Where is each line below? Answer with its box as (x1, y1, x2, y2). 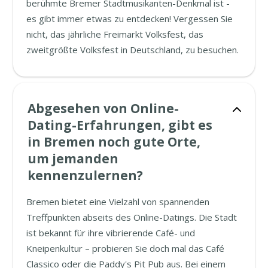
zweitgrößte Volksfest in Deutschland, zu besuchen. (26, 43, 239, 56)
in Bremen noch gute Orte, (28, 133, 201, 150)
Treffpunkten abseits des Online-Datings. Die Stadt (26, 211, 237, 223)
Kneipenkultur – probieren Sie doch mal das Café (26, 242, 225, 254)
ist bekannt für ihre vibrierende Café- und (26, 226, 196, 239)
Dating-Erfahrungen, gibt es (28, 116, 213, 133)
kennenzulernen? (28, 166, 144, 184)
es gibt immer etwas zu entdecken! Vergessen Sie (26, 12, 233, 25)
